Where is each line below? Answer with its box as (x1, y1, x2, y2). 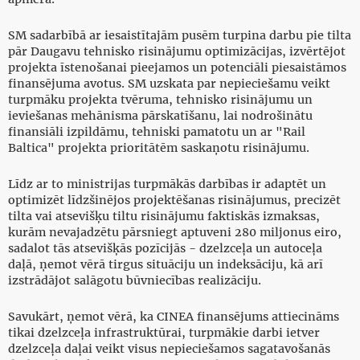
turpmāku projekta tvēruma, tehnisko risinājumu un (8, 92, 313, 108)
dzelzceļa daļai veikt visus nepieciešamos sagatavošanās (8, 342, 330, 357)
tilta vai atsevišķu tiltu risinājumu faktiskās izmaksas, (8, 209, 320, 224)
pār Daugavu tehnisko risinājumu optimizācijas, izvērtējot (8, 44, 346, 59)
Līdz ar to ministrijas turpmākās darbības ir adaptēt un (8, 177, 326, 192)
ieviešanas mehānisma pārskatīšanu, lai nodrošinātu (8, 108, 313, 124)
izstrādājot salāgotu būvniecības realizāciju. (8, 273, 261, 288)
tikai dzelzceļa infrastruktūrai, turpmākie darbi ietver (8, 325, 320, 341)
